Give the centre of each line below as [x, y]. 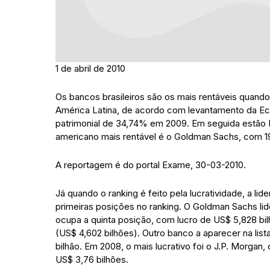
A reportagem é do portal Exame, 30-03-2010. [151, 165]
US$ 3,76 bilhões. [92, 259]
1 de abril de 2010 [90, 68]
